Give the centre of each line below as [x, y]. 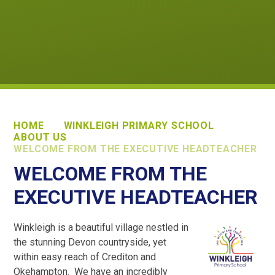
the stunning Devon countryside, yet [90, 242]
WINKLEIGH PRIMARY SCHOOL [139, 125]
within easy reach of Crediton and [85, 257]
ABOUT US [40, 137]
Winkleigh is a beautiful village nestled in [101, 228]
